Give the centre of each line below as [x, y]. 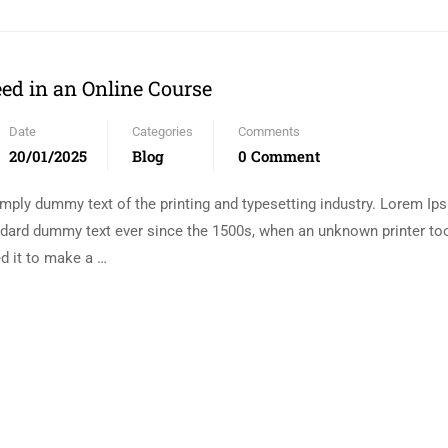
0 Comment [279, 156]
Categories [162, 131]
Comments [269, 131]
